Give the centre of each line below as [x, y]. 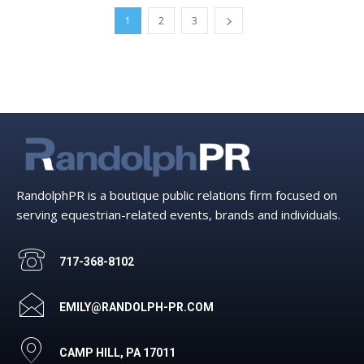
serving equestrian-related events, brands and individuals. [178, 215]
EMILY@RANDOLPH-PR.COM [136, 308]
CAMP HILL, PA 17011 [117, 353]
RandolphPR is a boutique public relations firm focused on [177, 195]
